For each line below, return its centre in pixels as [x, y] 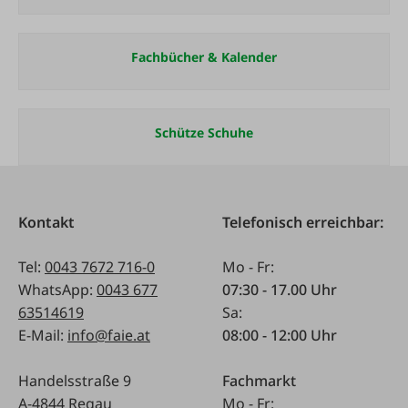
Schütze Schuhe [204, 133]
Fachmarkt [259, 381]
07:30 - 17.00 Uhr [280, 290]
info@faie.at [109, 335]
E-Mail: [43, 335]
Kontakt [46, 222]
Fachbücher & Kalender [204, 57]
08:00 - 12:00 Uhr [280, 335]
